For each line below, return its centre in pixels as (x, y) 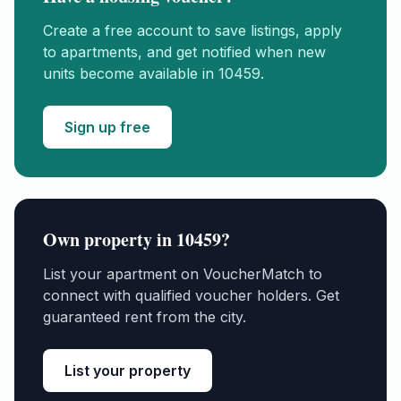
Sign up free (107, 127)
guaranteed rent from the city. (145, 317)
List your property (128, 371)
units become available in (131, 73)
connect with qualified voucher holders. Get (191, 295)
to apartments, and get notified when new (184, 52)
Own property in (110, 239)
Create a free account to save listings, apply (192, 30)
